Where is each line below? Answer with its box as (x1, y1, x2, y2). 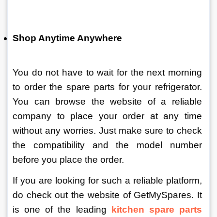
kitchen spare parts (111, 204, 205, 215)
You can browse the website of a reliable (13, 96, 204, 107)
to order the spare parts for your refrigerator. (13, 82, 204, 92)
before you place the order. (13, 155, 126, 165)
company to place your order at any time (13, 111, 204, 121)
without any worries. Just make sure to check (13, 125, 204, 136)
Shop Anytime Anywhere (13, 33, 122, 43)
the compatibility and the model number (13, 140, 204, 150)
